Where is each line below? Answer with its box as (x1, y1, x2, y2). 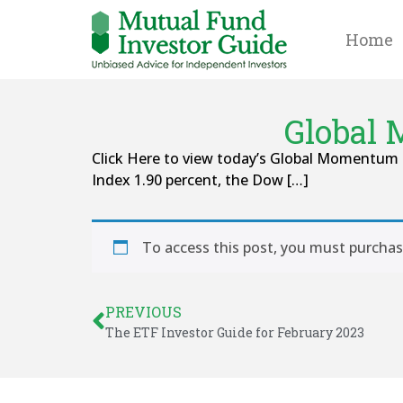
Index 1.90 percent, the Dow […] (92, 170, 309, 190)
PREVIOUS (105, 302, 182, 321)
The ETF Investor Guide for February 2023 (105, 324, 364, 341)
